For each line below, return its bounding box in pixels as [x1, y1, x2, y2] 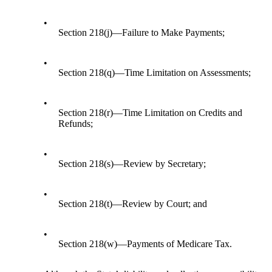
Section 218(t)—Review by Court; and [58, 199, 208, 209]
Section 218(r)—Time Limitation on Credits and [58, 107, 243, 118]
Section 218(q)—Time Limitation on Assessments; [58, 67, 251, 78]
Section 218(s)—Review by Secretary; [58, 158, 206, 169]
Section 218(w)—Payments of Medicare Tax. [58, 239, 233, 250]
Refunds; [58, 118, 93, 129]
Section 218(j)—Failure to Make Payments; [58, 27, 225, 38]
